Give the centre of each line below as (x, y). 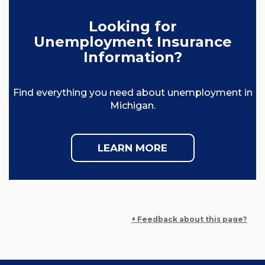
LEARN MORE (132, 148)
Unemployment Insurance (132, 42)
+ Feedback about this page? (189, 219)
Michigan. (132, 106)
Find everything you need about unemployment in (132, 93)
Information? (132, 57)
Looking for (132, 27)
